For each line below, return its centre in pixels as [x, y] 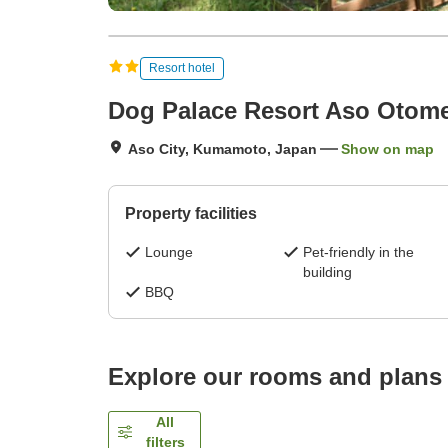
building [327, 272]
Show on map [387, 149]
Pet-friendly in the [358, 252]
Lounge [169, 252]
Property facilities [191, 214]
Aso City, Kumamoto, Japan [222, 149]
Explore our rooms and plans [275, 377]
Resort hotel [182, 67]
